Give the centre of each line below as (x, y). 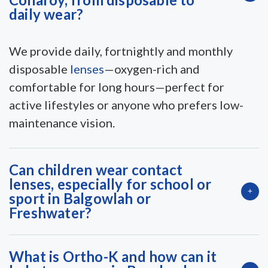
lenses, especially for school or (110, 184)
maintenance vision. (62, 122)
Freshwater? (51, 212)
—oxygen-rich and (152, 68)
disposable (38, 68)
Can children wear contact (96, 169)
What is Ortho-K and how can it (113, 256)
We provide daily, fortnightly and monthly (121, 51)
